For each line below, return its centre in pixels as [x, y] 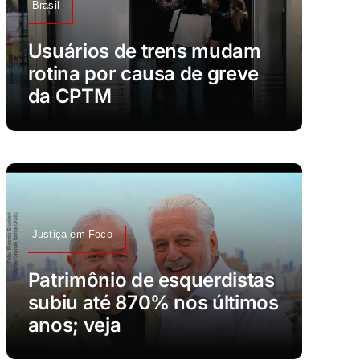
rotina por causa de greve [143, 74]
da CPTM [70, 96]
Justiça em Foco [72, 234]
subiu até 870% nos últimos [153, 302]
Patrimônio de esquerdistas [151, 280]
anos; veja [74, 325]
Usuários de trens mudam [144, 51]
